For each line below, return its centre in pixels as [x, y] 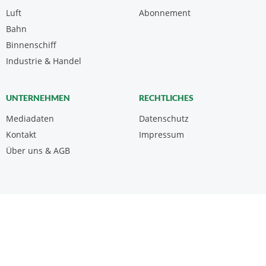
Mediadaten [30, 119]
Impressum [161, 135]
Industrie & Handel [44, 61]
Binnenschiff [31, 45]
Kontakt [21, 135]
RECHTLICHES [166, 98]
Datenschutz [164, 119]
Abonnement [165, 13]
